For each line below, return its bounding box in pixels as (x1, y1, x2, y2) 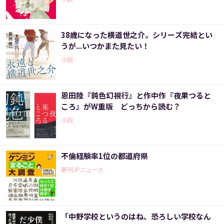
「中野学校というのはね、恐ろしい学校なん (61, 211, 211, 222)
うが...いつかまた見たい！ (61, 40, 149, 51)
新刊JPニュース (61, 165, 103, 174)
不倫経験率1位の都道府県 (61, 150, 148, 161)
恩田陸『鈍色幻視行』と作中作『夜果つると (61, 90, 211, 101)
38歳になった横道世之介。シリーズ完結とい (61, 29, 212, 40)
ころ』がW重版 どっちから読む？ (61, 101, 180, 112)
